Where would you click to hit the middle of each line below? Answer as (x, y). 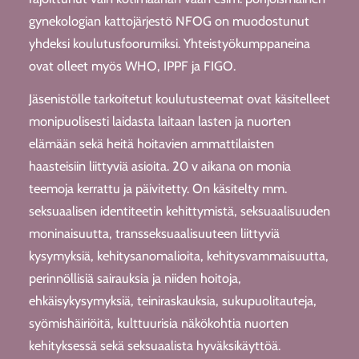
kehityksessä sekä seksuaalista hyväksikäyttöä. (154, 345)
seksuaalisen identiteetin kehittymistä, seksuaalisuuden (179, 210)
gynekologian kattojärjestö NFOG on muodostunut (169, 20)
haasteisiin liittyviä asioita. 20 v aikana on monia (159, 165)
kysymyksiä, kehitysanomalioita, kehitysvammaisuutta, (178, 255)
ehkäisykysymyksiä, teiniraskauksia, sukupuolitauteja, (172, 300)
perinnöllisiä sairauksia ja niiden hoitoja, (135, 278)
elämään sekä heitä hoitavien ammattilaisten (151, 143)
